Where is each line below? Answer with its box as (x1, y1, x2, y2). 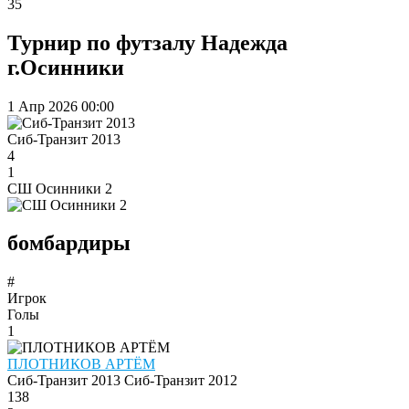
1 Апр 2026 (7, 98, 78, 114)
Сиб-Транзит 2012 (124, 372, 237, 389)
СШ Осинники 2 (7, 180, 112, 196)
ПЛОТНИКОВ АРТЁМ (7, 356, 155, 372)
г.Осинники (7, 55, 124, 79)
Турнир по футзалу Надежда (7, 30, 288, 55)
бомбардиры (7, 231, 131, 256)
